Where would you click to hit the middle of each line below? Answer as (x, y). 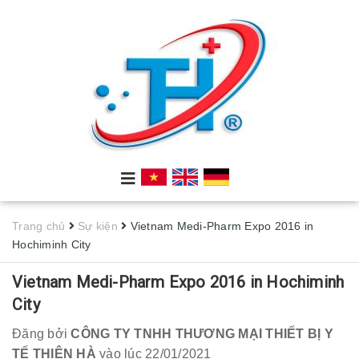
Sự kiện (98, 226)
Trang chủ (39, 226)
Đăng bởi (42, 333)
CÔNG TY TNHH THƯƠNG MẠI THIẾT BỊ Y (202, 333)
